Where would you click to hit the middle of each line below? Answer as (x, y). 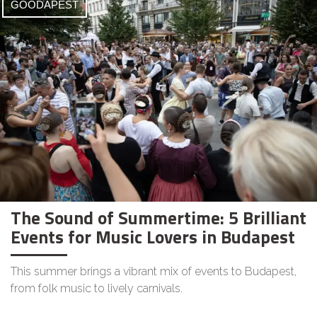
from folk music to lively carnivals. (97, 288)
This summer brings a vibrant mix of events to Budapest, (154, 271)
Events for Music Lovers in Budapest (153, 237)
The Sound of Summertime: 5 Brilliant (158, 218)
